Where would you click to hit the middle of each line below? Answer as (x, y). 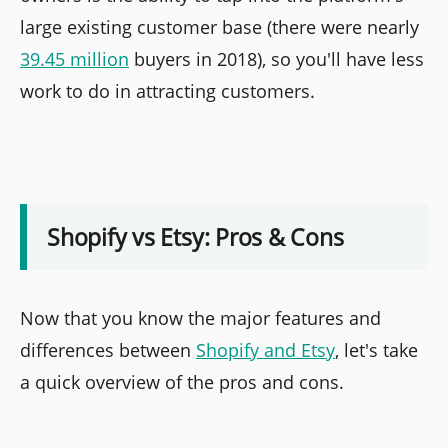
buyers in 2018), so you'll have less (276, 59)
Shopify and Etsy (265, 349)
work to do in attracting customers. (167, 91)
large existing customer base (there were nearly (219, 27)
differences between (108, 349)
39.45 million (74, 59)
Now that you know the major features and (200, 317)
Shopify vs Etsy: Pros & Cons (195, 236)
